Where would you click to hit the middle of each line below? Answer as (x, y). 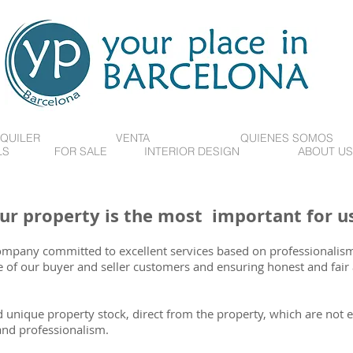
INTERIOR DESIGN (192, 151)
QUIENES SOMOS (286, 138)
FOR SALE (80, 151)
